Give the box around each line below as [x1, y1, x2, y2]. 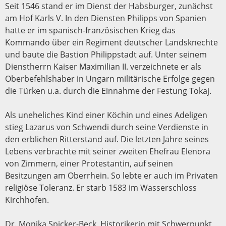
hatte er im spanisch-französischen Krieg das [5, 24, 176, 36]
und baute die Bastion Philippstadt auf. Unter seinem [5, 48, 207, 60]
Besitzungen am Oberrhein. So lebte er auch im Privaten [5, 169, 218, 181]
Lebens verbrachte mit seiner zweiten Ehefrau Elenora [5, 145, 210, 157]
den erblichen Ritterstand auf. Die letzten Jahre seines [5, 133, 209, 145]
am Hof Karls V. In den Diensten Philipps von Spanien [5, 12, 206, 24]
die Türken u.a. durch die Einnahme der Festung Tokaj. [5, 85, 211, 96]
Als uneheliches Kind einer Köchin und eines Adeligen [5, 109, 207, 121]
